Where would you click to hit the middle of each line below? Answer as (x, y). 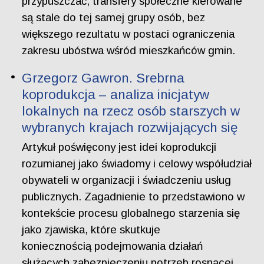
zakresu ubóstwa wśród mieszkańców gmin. (129, 51)
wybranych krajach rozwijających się (130, 127)
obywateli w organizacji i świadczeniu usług (127, 180)
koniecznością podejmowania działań (113, 246)
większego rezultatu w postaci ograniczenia (128, 34)
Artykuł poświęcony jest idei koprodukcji (119, 147)
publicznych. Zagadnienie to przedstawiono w (133, 197)
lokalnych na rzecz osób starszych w (131, 111)
